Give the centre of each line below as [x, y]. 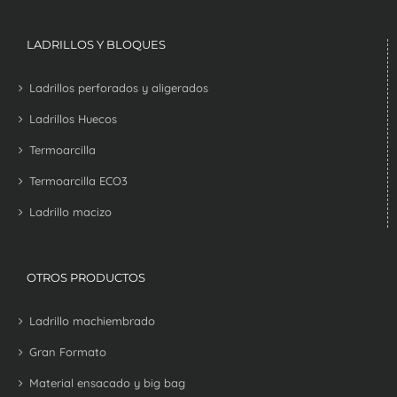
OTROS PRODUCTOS [86, 277]
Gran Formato [68, 351]
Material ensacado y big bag [107, 382]
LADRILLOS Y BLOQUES [96, 44]
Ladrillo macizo [70, 211]
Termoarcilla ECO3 [78, 180]
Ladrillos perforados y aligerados [119, 87]
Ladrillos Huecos [73, 118]
